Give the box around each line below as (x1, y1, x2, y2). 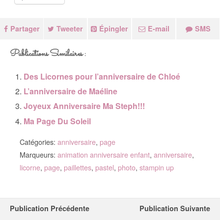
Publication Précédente (10, 203, 89, 213)
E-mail (147, 24, 169, 33)
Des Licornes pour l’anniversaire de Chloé (24, 71, 181, 82)
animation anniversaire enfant (57, 149, 150, 160)
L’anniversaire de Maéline (24, 85, 118, 97)
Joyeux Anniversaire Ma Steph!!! (24, 100, 145, 112)
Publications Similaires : (10, 47, 86, 61)
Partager (10, 24, 40, 33)
